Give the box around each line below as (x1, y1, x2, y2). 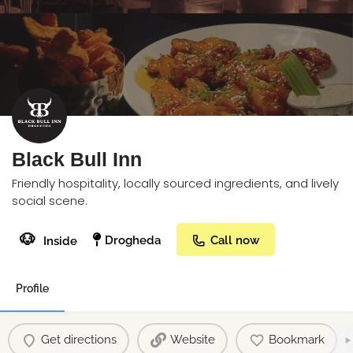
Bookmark (268, 333, 325, 347)
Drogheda (105, 232, 161, 247)
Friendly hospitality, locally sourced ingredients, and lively (12, 174, 339, 191)
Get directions (40, 333, 117, 347)
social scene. (12, 191, 87, 209)
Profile (16, 281, 49, 295)
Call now (210, 232, 259, 247)
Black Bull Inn (12, 147, 142, 170)
